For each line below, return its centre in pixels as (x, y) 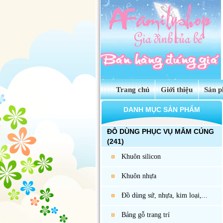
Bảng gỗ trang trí (146, 215)
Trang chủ (128, 90)
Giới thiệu (177, 90)
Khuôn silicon (141, 157)
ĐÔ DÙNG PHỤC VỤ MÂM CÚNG (161, 131)
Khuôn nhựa (139, 176)
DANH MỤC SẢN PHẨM (162, 110)
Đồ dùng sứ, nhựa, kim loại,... (165, 195)
